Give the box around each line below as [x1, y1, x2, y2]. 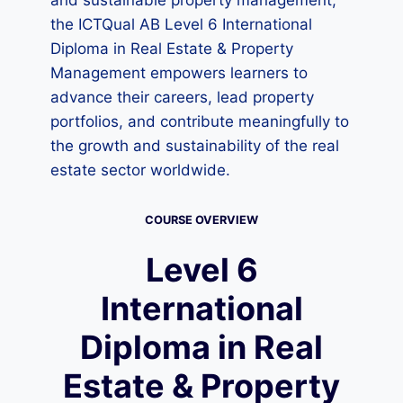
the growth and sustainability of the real [50, 137, 339, 155]
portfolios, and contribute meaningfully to [50, 112, 349, 130]
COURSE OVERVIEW [145, 213, 258, 227]
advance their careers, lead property [50, 88, 314, 106]
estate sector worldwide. [50, 161, 230, 179]
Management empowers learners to [50, 64, 308, 82]
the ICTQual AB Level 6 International [50, 15, 312, 33]
